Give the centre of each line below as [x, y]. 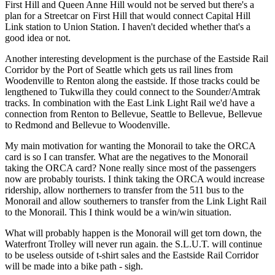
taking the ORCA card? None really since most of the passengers [130, 168]
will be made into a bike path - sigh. [74, 266]
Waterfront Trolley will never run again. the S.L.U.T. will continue [134, 244]
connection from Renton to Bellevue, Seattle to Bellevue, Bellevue [134, 114]
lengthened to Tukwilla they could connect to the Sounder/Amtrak [133, 91]
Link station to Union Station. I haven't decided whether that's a [128, 26]
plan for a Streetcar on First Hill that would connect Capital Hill [128, 15]
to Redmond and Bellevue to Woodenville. [87, 125]
